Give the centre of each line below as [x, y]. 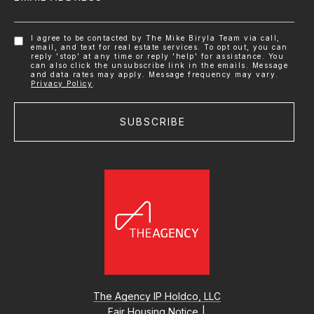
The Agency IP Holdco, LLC [157, 296]
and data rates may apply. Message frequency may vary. [155, 75]
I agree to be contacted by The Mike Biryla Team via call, [156, 38]
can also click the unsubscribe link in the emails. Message [160, 66]
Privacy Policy [62, 84]
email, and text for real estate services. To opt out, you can [159, 47]
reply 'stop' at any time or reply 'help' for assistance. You [158, 56]
